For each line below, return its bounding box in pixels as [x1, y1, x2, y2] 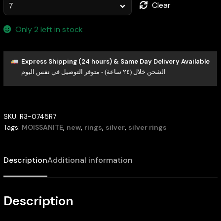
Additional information [47, 154, 133, 165]
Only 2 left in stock [15, 24, 83, 35]
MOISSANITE [21, 123, 63, 132]
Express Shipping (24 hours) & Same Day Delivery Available [21, 57, 210, 66]
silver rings [128, 123, 167, 132]
